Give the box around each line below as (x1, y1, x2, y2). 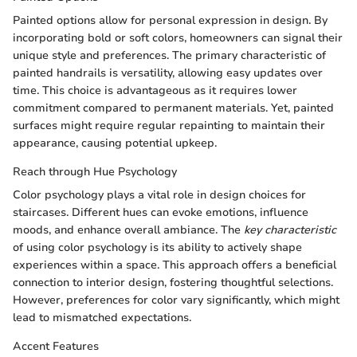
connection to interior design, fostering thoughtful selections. (13, 275, 333, 291)
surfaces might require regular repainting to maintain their (13, 118, 325, 134)
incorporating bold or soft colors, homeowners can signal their (13, 30, 343, 46)
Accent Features (13, 339, 99, 355)
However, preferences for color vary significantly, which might (13, 292, 339, 308)
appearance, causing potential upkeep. (13, 135, 217, 151)
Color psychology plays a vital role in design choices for (13, 187, 306, 203)
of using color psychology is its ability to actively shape (13, 240, 302, 256)
